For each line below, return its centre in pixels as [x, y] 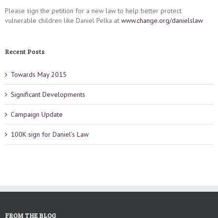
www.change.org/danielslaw [162, 21]
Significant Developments [48, 95]
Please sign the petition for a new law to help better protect [93, 11]
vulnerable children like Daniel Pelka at [63, 21]
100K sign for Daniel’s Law [50, 135]
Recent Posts [25, 52]
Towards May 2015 [39, 75]
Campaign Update [37, 115]
